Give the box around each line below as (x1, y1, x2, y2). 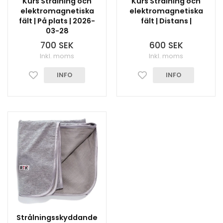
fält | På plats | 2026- (19, 16, 95, 26)
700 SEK (40, 39, 74, 51)
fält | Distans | (140, 16, 192, 26)
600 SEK (149, 39, 183, 51)
